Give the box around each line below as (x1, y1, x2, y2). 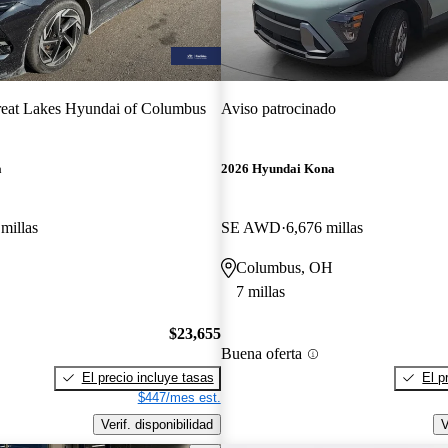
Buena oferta (220, 345, 302, 363)
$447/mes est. (137, 389, 221, 405)
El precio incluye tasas (81, 369, 214, 385)
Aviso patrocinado (220, 99, 336, 117)
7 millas (235, 283, 285, 301)
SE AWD (220, 219, 281, 237)
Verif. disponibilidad (100, 416, 213, 432)
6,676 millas (285, 219, 363, 237)
